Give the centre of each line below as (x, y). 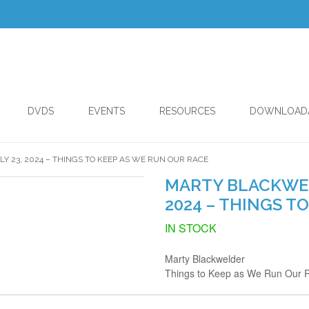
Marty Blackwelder (205, 259)
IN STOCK (191, 228)
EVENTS (107, 111)
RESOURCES (187, 111)
